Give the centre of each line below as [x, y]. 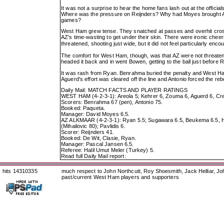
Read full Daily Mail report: [93, 156]
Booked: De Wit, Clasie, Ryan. [98, 138]
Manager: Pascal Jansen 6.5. [97, 144]
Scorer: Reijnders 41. [87, 132]
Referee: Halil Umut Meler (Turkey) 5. [108, 150]
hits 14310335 [20, 171]
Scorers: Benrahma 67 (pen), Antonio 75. [112, 102]
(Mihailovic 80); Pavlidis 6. [93, 126]
